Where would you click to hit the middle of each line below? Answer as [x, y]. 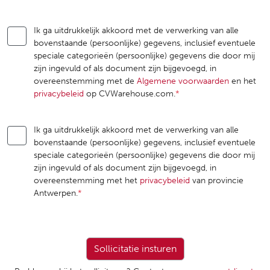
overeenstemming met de [85, 81]
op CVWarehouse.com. [130, 93]
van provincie [217, 180]
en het [243, 81]
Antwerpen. [56, 193]
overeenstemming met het [87, 180]
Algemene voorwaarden [183, 81]
